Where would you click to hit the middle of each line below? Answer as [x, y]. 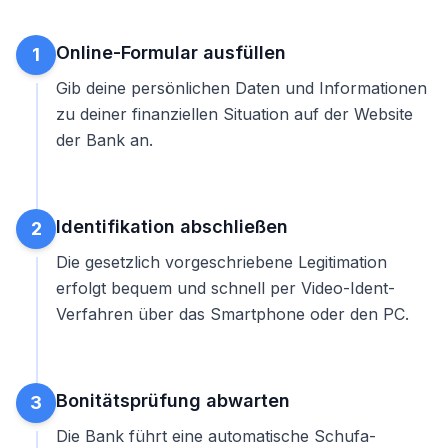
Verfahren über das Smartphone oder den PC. [232, 314]
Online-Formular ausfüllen [171, 52]
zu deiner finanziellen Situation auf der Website [234, 114]
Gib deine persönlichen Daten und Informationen [241, 88]
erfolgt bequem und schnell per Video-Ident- [225, 288]
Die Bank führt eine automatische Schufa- [216, 436]
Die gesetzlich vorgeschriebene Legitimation [221, 262]
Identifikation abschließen [172, 226]
